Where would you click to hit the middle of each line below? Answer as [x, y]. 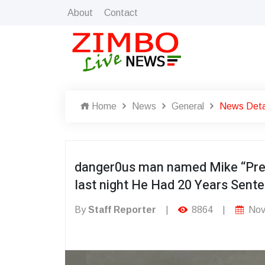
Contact [121, 12]
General [188, 106]
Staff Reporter [122, 210]
